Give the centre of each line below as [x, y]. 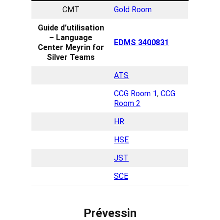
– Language [71, 37]
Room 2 [127, 103]
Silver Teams [71, 57]
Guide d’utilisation [71, 27]
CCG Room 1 [136, 93]
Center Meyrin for [71, 47]
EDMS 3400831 [141, 42]
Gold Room [133, 9]
